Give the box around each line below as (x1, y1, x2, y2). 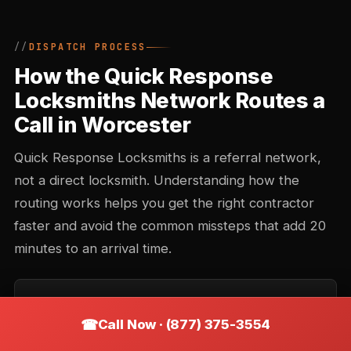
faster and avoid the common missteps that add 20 (14, 218, 326, 233)
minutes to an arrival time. (14, 241, 172, 256)
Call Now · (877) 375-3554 (97, 316, 271, 332)
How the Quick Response (14, 63, 273, 89)
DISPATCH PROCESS (28, 41, 147, 53)
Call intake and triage (34, 301, 178, 317)
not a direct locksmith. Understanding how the (14, 172, 299, 188)
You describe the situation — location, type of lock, (34, 329, 308, 344)
